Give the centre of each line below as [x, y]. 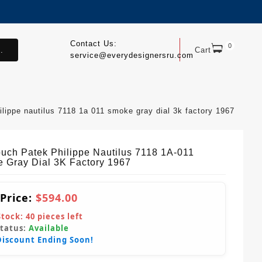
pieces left [59, 217]
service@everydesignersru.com [132, 55]
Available [49, 228]
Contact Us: [93, 44]
